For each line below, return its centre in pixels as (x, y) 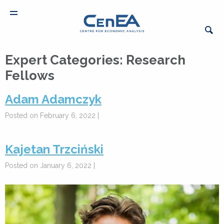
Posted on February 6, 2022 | (52, 115)
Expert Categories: (65, 60)
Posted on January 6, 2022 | (50, 165)
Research (156, 60)
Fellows (30, 75)
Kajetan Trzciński (54, 149)
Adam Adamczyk (53, 99)
